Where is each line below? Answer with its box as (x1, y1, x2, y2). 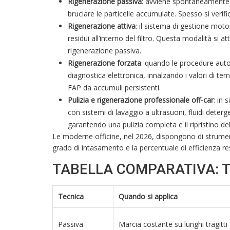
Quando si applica (119, 191, 178, 202)
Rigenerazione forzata (68, 58, 141, 68)
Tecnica (58, 191, 84, 202)
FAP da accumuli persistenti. (68, 83, 161, 93)
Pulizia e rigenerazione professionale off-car (68, 95, 214, 105)
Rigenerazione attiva (68, 21, 136, 31)
